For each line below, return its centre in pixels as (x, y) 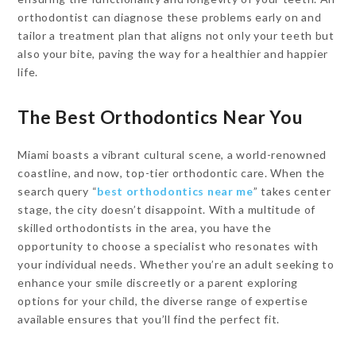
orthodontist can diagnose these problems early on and (170, 17)
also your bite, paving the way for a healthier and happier (173, 54)
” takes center (292, 191)
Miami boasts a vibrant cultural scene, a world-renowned (172, 155)
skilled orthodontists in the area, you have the (145, 228)
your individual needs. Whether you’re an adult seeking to (176, 264)
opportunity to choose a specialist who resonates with (168, 246)
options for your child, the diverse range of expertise (163, 301)
